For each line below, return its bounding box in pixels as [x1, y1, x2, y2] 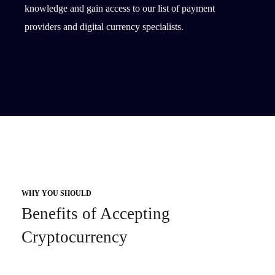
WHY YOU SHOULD [21, 188, 91, 198]
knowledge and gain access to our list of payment [25, 2, 215, 14]
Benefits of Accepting [21, 204, 170, 223]
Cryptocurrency [21, 227, 128, 246]
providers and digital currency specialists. [25, 21, 184, 32]
